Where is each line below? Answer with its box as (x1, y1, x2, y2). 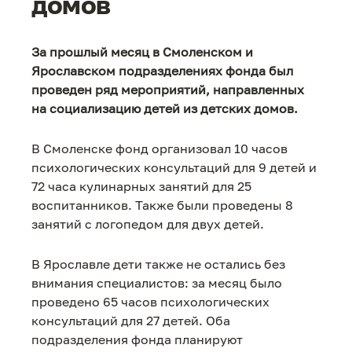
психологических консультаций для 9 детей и (31, 159, 317, 176)
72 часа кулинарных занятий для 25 (31, 178, 251, 195)
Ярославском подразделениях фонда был (31, 63, 293, 79)
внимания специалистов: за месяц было (31, 275, 282, 291)
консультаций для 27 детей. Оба (31, 313, 230, 329)
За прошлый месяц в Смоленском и (31, 44, 253, 60)
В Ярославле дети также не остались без (31, 256, 285, 273)
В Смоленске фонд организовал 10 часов (31, 141, 288, 157)
